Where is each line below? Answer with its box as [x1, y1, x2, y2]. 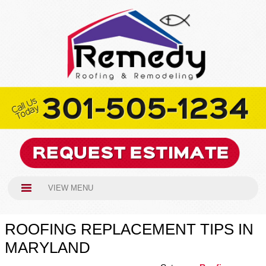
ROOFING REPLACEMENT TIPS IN [4, 220, 254, 239]
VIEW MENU [47, 183, 93, 193]
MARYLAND [4, 239, 90, 257]
